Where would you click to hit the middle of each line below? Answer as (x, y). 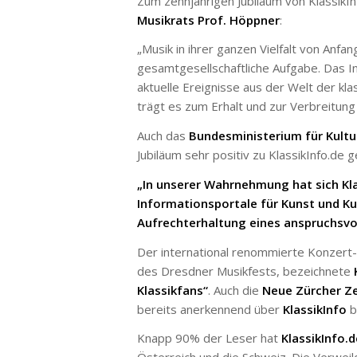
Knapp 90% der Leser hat (209, 338)
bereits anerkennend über (210, 309)
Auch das (163, 135)
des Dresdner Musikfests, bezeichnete (245, 271)
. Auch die (235, 290)
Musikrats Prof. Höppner (208, 20)
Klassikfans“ (173, 290)
